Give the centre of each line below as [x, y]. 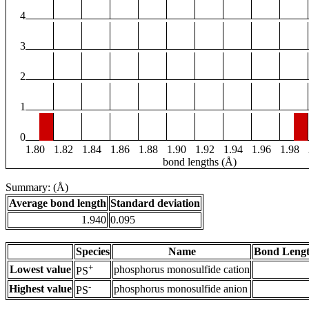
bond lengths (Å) [200, 162]
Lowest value [40, 270]
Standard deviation [155, 203]
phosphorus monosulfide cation [182, 270]
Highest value [40, 289]
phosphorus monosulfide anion [181, 289]
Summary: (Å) [37, 188]
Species [93, 252]
